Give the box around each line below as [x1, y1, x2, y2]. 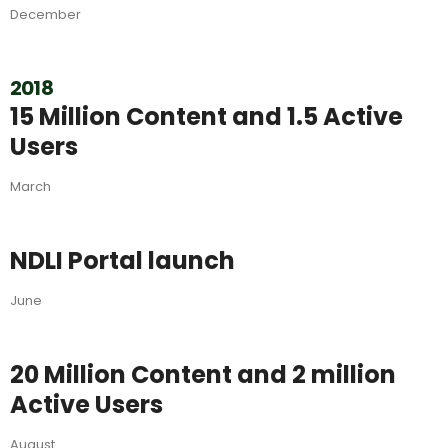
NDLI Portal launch [10, 244, 235, 278]
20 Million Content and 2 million [10, 358, 396, 392]
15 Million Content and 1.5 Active [10, 100, 403, 134]
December [10, 5, 81, 25]
